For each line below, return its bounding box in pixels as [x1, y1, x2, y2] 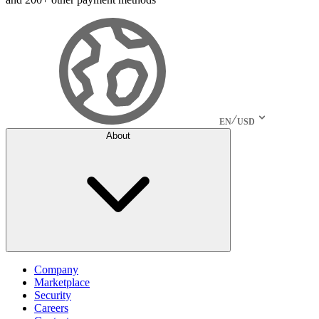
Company [34, 263, 78, 276]
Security [34, 288, 71, 301]
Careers [34, 301, 68, 314]
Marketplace [34, 276, 90, 288]
